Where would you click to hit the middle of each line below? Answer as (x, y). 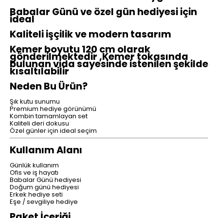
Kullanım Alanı (46, 150)
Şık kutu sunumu (35, 102)
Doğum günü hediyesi (44, 187)
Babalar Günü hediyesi (45, 180)
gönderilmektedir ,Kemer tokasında (99, 57)
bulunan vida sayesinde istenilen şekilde (109, 64)
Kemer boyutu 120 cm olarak (80, 49)
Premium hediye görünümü (53, 109)
